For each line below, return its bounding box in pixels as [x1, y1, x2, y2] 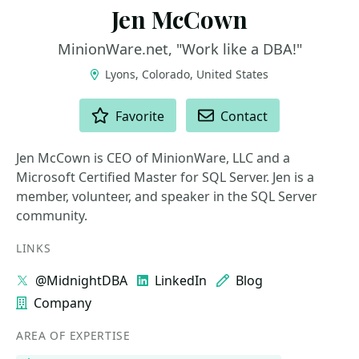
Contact [220, 107, 268, 125]
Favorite [115, 107, 165, 125]
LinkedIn [155, 272, 207, 289]
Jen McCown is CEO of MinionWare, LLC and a [16, 149, 290, 167]
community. [16, 207, 87, 224]
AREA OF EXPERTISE [16, 328, 131, 343]
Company [34, 294, 91, 312]
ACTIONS [16, 98, 69, 113]
